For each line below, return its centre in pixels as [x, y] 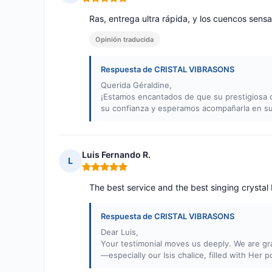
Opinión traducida [124, 40]
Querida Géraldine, [136, 85]
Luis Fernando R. [116, 155]
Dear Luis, [120, 232]
